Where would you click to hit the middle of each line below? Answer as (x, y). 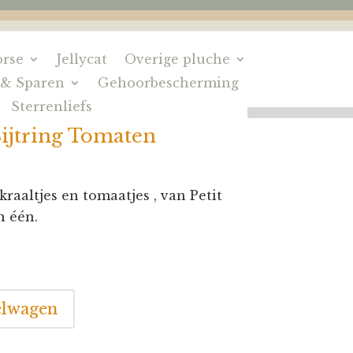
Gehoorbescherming (169, 83)
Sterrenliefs (52, 106)
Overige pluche (178, 59)
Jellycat (82, 59)
